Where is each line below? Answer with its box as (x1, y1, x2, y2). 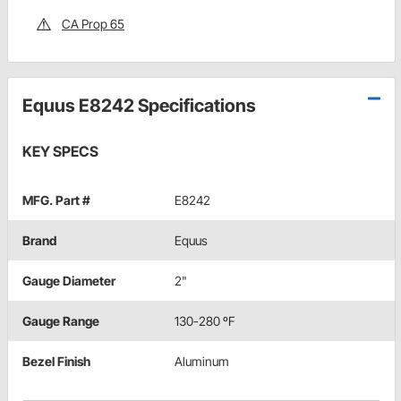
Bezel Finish (22, 354, 90, 370)
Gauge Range (22, 313, 99, 329)
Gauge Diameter (22, 273, 115, 289)
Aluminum (175, 354, 229, 370)
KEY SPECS (22, 142, 98, 161)
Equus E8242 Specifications (22, 95, 256, 117)
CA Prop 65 (62, 16, 124, 32)
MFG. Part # (22, 192, 90, 209)
